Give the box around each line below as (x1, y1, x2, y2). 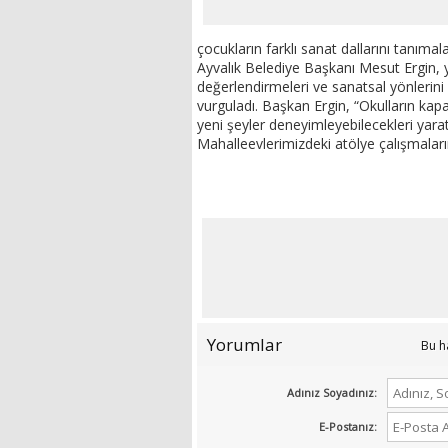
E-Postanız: (319, 419, 377, 435)
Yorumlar (207, 333, 282, 357)
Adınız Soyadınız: (287, 385, 377, 401)
